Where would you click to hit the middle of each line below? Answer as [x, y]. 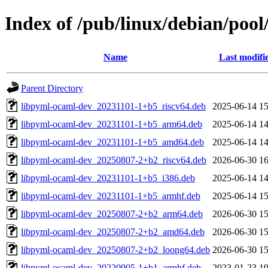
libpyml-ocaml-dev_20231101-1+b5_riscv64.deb [113, 106]
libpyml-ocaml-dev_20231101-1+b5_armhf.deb [111, 196]
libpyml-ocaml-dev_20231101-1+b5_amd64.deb [112, 142]
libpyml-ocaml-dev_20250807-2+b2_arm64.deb [112, 214]
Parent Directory [52, 88]
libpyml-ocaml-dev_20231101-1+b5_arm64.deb [112, 124]
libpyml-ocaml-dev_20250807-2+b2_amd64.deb [113, 232]
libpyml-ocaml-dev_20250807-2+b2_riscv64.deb [114, 160]
